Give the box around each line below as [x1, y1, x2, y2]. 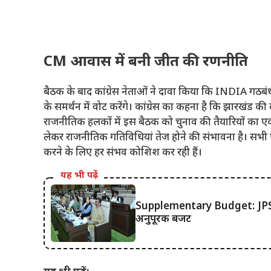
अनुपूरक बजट [135, 212, 191, 226]
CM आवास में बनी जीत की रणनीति [44, 52, 248, 72]
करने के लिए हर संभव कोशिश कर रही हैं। [44, 146, 202, 160]
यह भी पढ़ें [60, 170, 98, 181]
